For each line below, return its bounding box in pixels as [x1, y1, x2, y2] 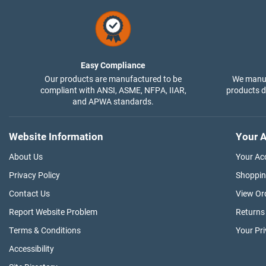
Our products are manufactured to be [45, 74, 182, 84]
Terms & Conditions [9, 226, 81, 236]
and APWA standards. [72, 97, 154, 107]
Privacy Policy [9, 170, 60, 180]
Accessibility [9, 244, 54, 254]
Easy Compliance [81, 61, 145, 71]
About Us [9, 152, 43, 162]
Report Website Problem [9, 207, 97, 217]
